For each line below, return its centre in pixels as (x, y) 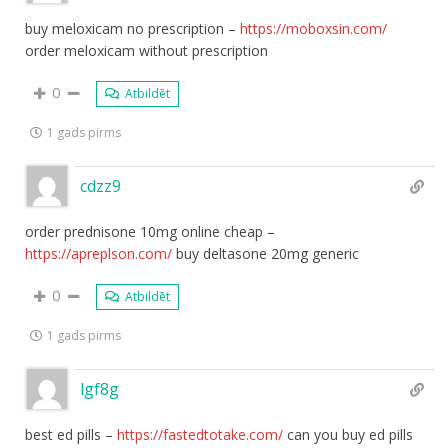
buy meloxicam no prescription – (133, 28)
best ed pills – (71, 434)
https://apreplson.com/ (99, 253)
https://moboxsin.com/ (314, 28)
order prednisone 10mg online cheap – (150, 231)
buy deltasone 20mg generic (266, 253)
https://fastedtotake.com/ (200, 434)
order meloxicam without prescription (147, 50)
